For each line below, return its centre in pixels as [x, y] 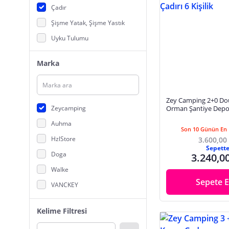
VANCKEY [65, 185]
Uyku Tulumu [70, 38]
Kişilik [175, 117]
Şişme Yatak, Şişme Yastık [88, 22]
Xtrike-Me [65, 215]
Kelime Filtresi [62, 211]
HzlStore [63, 139]
